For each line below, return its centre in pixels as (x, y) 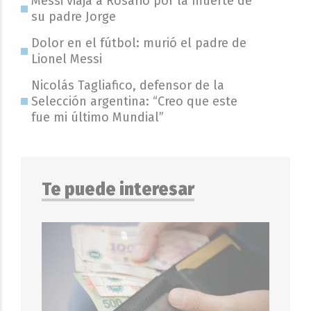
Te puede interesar (118, 189)
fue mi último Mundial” (97, 117)
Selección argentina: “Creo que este (134, 101)
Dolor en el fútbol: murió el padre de (138, 43)
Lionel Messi (66, 59)
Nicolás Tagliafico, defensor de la (127, 85)
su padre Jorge (73, 16)
